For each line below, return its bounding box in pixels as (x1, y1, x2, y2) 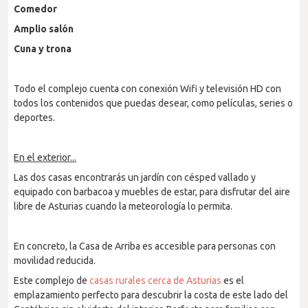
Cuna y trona (14, 43, 71, 54)
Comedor (14, 3, 57, 14)
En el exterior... (14, 152, 76, 163)
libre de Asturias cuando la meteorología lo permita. (14, 201, 232, 212)
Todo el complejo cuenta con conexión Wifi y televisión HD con (14, 83, 281, 94)
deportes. (14, 112, 57, 123)
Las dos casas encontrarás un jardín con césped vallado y (14, 172, 256, 183)
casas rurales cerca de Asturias (89, 275, 221, 286)
